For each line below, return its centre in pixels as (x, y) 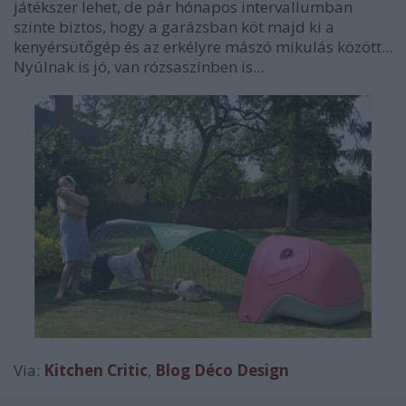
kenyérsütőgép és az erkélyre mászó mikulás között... (203, 47)
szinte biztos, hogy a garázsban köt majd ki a (174, 27)
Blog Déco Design (222, 370)
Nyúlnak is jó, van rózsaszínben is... (139, 67)
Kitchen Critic (96, 370)
